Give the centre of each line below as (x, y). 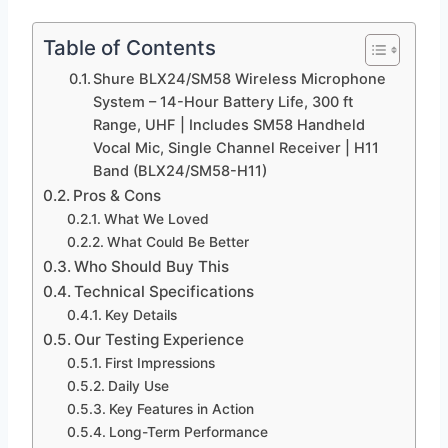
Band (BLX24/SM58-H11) (180, 171)
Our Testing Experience (159, 340)
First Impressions (159, 363)
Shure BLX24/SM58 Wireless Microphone (240, 79)
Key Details (140, 315)
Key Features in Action (181, 409)
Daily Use (138, 386)
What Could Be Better (177, 242)
